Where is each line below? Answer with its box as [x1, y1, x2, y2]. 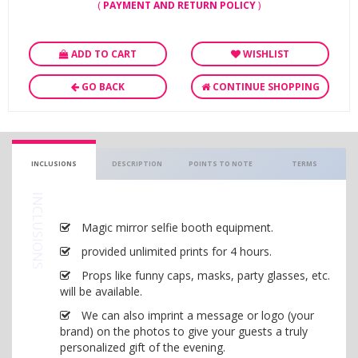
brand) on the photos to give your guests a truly [60, 324, 308, 339]
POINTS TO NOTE [189, 159, 253, 168]
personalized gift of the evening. [60, 340, 225, 355]
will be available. [60, 284, 142, 299]
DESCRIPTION [112, 159, 163, 168]
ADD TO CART [71, 47, 137, 61]
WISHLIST [243, 47, 289, 61]
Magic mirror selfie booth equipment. [78, 220, 273, 235]
